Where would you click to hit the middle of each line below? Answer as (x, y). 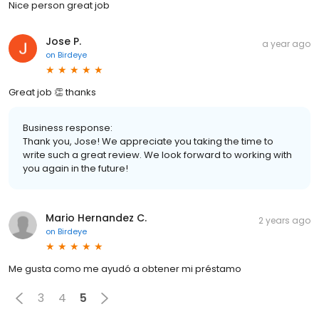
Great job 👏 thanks (52, 92)
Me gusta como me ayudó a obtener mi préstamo (125, 268)
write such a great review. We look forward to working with (157, 155)
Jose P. (63, 41)
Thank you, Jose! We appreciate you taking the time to (148, 141)
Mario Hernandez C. (96, 218)
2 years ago (284, 220)
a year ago (286, 43)
